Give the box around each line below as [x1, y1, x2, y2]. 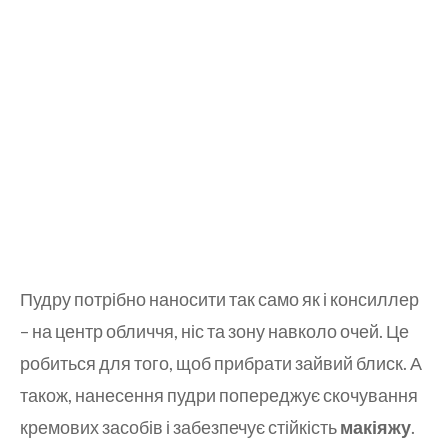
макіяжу [340, 415, 411, 438]
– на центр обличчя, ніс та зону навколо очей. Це [20, 319, 409, 342]
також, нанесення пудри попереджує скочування [20, 383, 418, 406]
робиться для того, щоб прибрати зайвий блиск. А [20, 351, 422, 374]
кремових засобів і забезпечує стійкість [20, 415, 340, 438]
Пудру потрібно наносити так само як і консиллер [20, 287, 419, 310]
